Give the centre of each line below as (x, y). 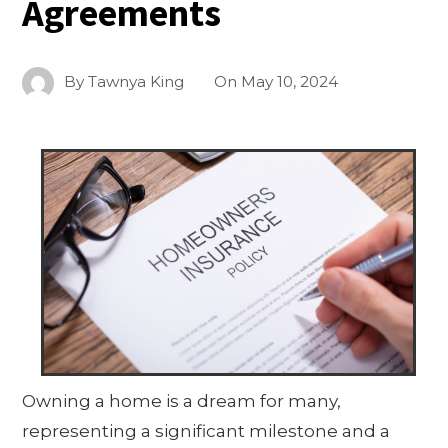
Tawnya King (136, 82)
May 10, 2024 (290, 82)
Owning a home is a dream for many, (182, 401)
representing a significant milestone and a (206, 431)
